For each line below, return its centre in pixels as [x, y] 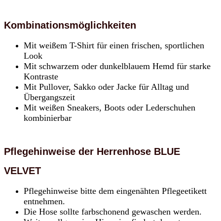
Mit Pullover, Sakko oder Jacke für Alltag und [106, 87]
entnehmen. [44, 202]
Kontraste [41, 77]
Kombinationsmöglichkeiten [70, 25]
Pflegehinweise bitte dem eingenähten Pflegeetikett [115, 191]
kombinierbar [48, 118]
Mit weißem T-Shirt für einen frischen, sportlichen [114, 46]
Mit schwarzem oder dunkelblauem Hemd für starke [117, 66]
